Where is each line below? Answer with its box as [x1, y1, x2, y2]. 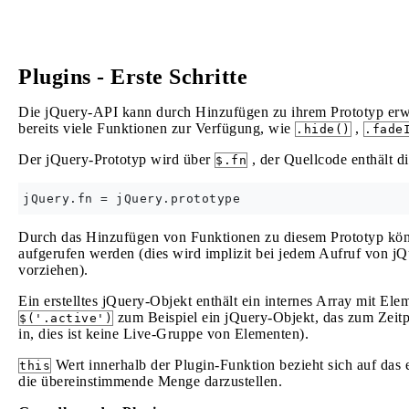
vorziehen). [18, 262, 89, 278]
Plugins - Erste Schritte [18, 65, 247, 89]
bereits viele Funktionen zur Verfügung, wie [18, 121, 295, 136]
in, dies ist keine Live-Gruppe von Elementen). [18, 326, 309, 341]
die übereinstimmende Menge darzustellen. [18, 373, 282, 389]
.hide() [296, 122, 351, 136]
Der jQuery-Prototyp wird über [18, 152, 215, 167]
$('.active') [19, 311, 112, 325]
